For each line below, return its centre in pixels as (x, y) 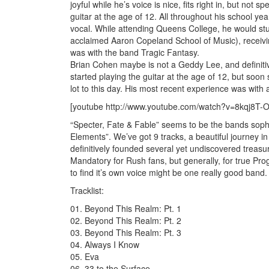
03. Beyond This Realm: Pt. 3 (126, 233)
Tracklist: (87, 191)
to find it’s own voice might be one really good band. (169, 173)
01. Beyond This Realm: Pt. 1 (126, 209)
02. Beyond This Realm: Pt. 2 (126, 221)
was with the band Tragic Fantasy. (135, 53)
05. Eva (85, 257)
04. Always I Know (105, 245)
